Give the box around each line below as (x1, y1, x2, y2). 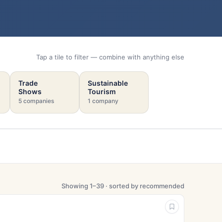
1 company (88, 97, 118, 105)
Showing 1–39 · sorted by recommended (61, 181, 184, 190)
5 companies (18, 97, 54, 105)
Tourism (88, 87, 116, 96)
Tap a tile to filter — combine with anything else (36, 53, 184, 61)
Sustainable (88, 78, 128, 87)
